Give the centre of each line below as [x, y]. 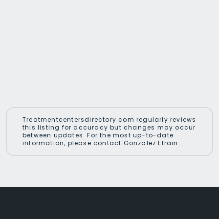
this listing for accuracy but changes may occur [109, 127]
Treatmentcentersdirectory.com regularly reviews [109, 119]
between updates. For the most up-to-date [98, 135]
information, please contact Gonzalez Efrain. [101, 143]
